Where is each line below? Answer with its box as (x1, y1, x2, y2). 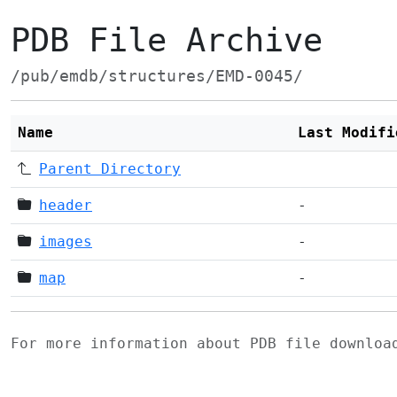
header (39, 197, 92, 214)
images (39, 233, 92, 250)
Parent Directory (39, 160, 181, 177)
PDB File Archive (11, 21, 323, 59)
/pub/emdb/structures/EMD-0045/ (11, 67, 303, 85)
